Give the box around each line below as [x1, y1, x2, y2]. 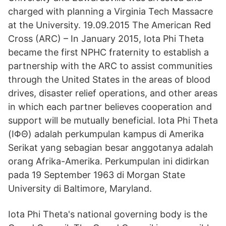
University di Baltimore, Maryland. [8, 183, 152, 194]
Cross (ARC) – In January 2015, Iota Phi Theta [8, 33, 204, 44]
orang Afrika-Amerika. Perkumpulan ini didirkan [8, 156, 209, 166]
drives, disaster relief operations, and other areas [8, 88, 217, 98]
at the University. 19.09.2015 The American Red [8, 20, 211, 30]
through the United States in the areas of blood [8, 74, 210, 85]
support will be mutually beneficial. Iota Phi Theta [8, 115, 218, 126]
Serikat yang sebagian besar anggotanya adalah [8, 142, 213, 153]
